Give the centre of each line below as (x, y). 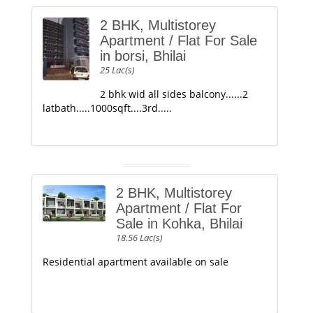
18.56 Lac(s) (139, 238)
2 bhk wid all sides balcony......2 (174, 94)
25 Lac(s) (117, 70)
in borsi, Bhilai (143, 56)
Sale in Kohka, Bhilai (179, 224)
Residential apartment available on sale (136, 262)
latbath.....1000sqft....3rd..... (107, 108)
